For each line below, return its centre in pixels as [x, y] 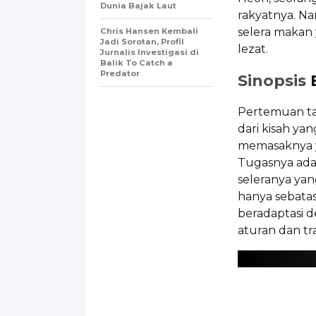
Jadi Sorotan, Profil [142, 41]
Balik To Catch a [136, 62]
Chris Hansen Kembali [149, 31]
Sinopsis [272, 80]
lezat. [253, 49]
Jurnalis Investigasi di [150, 52]
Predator [120, 73]
